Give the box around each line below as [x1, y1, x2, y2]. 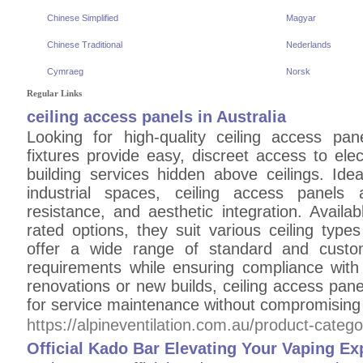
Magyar [286, 13, 316, 23]
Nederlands [286, 40, 331, 49]
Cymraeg [47, 66, 83, 76]
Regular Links [27, 88, 82, 98]
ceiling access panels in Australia [27, 108, 286, 126]
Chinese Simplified [47, 13, 118, 23]
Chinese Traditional [47, 40, 122, 49]
